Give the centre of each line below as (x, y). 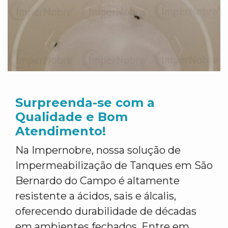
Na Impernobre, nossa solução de (98, 150)
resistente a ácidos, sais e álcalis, (96, 196)
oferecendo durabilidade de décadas (106, 211)
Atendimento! (61, 131)
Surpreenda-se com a (85, 103)
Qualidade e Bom (72, 117)
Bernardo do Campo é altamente (97, 181)
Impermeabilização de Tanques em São (114, 165)
